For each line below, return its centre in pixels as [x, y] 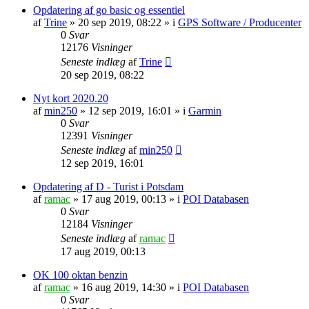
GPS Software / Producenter [240, 22]
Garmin [205, 110]
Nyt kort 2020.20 [71, 98]
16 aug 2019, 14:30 [124, 287]
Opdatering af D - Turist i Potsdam [108, 186]
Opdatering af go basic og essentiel [109, 10]
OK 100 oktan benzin [80, 275]
